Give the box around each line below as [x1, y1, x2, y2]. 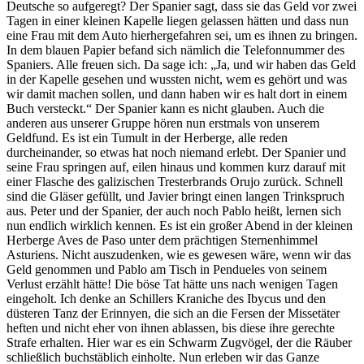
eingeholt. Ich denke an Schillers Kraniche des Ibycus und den [6, 291, 326, 305]
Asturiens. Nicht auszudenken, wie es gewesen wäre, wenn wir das [6, 247, 351, 262]
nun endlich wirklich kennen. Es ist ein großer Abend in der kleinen [6, 218, 353, 232]
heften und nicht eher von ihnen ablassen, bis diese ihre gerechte [6, 320, 335, 335]
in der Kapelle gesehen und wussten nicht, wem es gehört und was [6, 71, 347, 86]
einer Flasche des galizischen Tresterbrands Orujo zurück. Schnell [6, 174, 343, 188]
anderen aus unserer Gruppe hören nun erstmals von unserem [6, 115, 319, 130]
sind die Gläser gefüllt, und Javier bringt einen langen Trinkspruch [6, 188, 344, 203]
